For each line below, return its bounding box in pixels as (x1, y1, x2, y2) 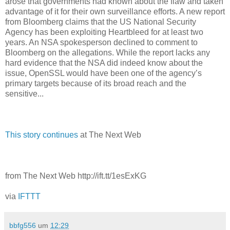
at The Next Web (78, 130, 141, 139)
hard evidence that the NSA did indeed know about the (5, 58, 203, 67)
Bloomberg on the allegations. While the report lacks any (5, 48, 210, 57)
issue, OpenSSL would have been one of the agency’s (5, 68, 202, 78)
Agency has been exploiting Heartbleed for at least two (5, 27, 203, 36)
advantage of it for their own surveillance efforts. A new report (5, 7, 225, 16)
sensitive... (5, 89, 44, 98)
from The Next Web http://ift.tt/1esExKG (5, 171, 146, 180)
